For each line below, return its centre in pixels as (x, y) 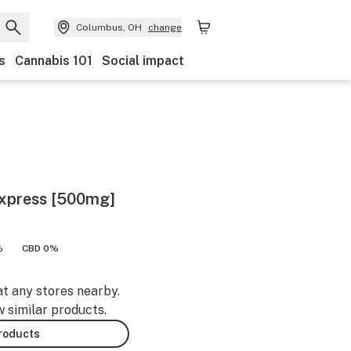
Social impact (143, 61)
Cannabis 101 (54, 61)
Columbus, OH (109, 27)
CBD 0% (40, 248)
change (165, 27)
